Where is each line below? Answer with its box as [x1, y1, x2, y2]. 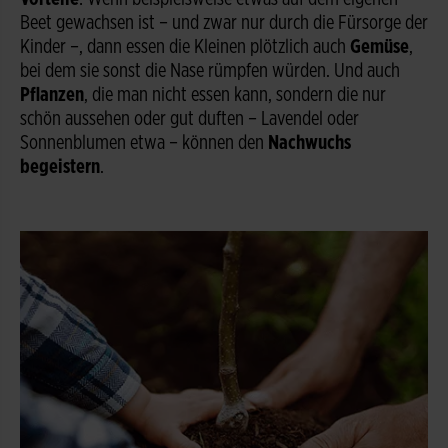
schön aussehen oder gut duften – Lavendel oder [20, 108, 359, 129]
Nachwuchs [268, 132, 351, 153]
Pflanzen [20, 84, 84, 105]
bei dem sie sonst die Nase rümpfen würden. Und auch [20, 60, 400, 81]
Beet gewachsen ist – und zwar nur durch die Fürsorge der [20, 12, 428, 33]
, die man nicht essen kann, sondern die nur [84, 84, 386, 105]
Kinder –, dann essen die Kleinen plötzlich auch [20, 36, 350, 57]
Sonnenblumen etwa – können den [20, 132, 268, 153]
